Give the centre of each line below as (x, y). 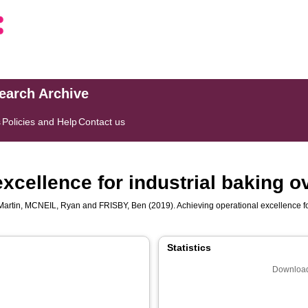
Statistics (189, 247)
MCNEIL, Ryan (53, 206)
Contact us (102, 122)
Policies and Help (40, 122)
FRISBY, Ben (123, 206)
